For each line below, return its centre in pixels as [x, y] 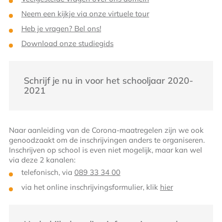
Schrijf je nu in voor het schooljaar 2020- [108, 81]
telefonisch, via [48, 172]
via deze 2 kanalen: [42, 160]
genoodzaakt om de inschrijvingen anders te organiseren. [107, 140]
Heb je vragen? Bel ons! [61, 29]
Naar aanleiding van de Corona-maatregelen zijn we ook [106, 130]
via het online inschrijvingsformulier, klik [90, 187]
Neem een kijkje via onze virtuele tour [85, 14]
